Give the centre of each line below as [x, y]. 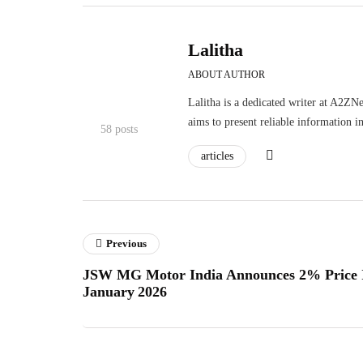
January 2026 [125, 292]
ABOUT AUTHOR [226, 75]
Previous [126, 243]
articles [217, 156]
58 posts [119, 129]
